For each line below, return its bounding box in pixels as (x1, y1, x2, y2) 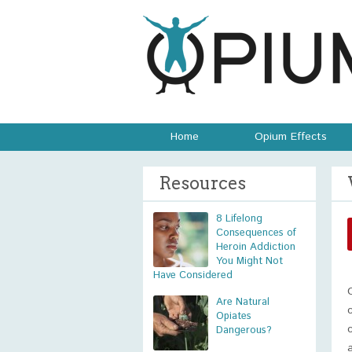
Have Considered (153, 268, 233, 283)
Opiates (216, 309, 251, 324)
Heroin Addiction (216, 240, 295, 255)
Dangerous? (216, 323, 272, 338)
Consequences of (216, 225, 296, 240)
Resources (159, 173, 246, 193)
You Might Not (216, 254, 283, 269)
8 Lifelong (216, 211, 262, 226)
